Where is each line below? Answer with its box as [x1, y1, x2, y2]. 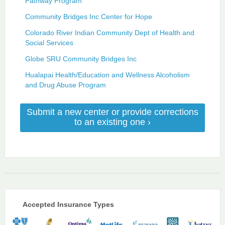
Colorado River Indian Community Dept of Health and [25, 28, 194, 37]
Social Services [25, 38, 73, 47]
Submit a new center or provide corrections [26, 106, 198, 117]
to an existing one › [74, 117, 151, 127]
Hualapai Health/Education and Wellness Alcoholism [25, 70, 190, 79]
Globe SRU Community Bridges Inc [25, 54, 137, 63]
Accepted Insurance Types [22, 200, 114, 208]
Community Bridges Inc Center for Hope [25, 12, 152, 21]
